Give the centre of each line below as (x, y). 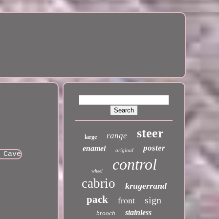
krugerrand (146, 186)
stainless (139, 212)
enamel (94, 148)
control (134, 164)
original (125, 150)
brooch (106, 213)
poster (154, 148)
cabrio (98, 183)
